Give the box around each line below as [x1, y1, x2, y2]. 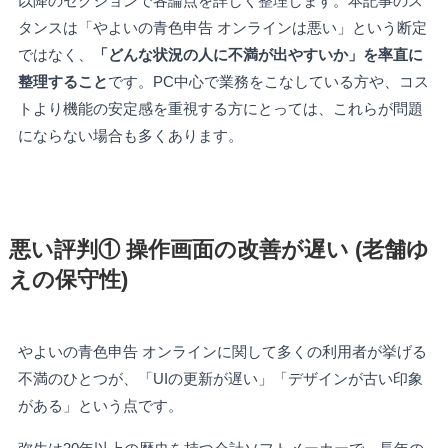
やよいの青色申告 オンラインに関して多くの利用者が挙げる [17, 342, 427, 360]
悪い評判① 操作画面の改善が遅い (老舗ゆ [8, 237, 429, 262]
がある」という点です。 [17, 396, 183, 414]
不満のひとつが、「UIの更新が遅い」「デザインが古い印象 [17, 369, 423, 387]
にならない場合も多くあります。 [17, 126, 243, 144]
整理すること [17, 72, 108, 90]
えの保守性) [8, 267, 128, 292]
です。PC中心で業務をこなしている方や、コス [107, 72, 429, 90]
